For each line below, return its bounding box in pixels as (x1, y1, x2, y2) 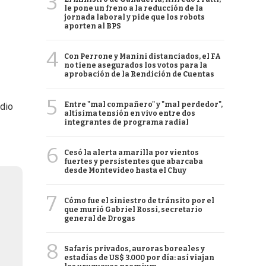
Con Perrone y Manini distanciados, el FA (64, 52, 221, 61)
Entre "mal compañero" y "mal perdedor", (64, 100, 223, 109)
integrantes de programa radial (64, 118, 189, 126)
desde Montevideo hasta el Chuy (64, 166, 186, 175)
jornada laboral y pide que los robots (64, 13, 205, 21)
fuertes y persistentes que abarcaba (64, 157, 203, 166)
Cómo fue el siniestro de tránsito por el (64, 197, 214, 205)
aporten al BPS (64, 22, 121, 30)
